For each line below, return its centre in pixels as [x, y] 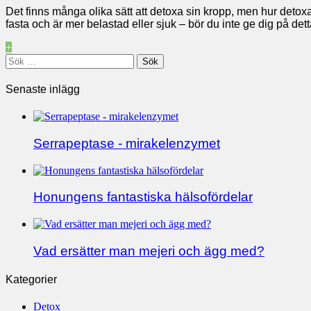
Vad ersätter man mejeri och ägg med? [149, 251]
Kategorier [31, 280]
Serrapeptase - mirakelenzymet [127, 144]
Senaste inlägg [43, 90]
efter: [16, 72]
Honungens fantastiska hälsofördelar [143, 197]
